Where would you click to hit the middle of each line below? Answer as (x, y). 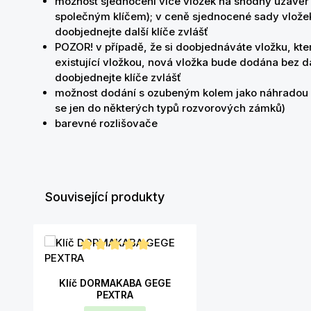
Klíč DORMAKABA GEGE (115, 283)
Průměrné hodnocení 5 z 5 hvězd (127, 260)
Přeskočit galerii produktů (96, 230)
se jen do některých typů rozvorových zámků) (170, 108)
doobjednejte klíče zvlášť (118, 77)
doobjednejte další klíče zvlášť (132, 32)
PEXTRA (115, 295)
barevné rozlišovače (106, 123)
